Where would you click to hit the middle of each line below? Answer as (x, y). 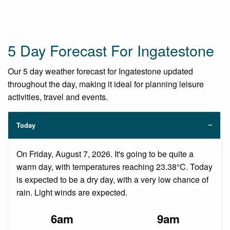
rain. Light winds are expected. (72, 192)
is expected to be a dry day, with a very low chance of (112, 179)
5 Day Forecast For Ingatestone (111, 50)
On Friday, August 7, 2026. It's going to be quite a (105, 154)
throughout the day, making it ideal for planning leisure (106, 84)
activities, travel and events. (58, 97)
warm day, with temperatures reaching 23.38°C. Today (114, 166)
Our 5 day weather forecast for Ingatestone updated (100, 71)
